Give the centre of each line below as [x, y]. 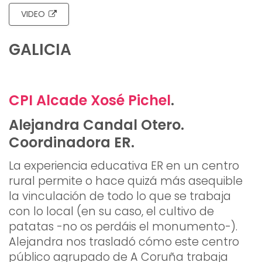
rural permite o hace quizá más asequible [126, 181]
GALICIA [40, 50]
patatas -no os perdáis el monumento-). [123, 227]
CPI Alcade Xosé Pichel [90, 101]
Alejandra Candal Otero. [96, 125]
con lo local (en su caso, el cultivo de [111, 212]
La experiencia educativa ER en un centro [124, 166]
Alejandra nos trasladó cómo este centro [124, 242]
